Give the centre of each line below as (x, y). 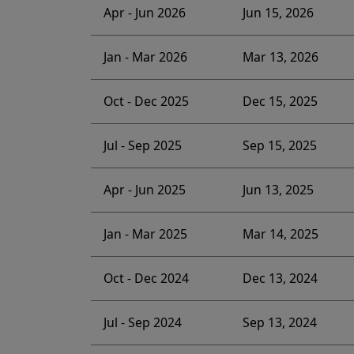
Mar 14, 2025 (280, 234)
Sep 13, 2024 (279, 323)
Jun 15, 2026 (278, 13)
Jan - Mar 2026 (145, 57)
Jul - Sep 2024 (142, 323)
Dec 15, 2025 (280, 102)
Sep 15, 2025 (279, 146)
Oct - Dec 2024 (146, 279)
